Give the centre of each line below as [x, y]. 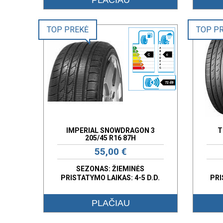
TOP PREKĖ [68, 29]
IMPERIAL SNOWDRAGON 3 [110, 130]
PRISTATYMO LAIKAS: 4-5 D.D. [111, 177]
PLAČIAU [111, 203]
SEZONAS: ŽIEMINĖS [111, 168]
